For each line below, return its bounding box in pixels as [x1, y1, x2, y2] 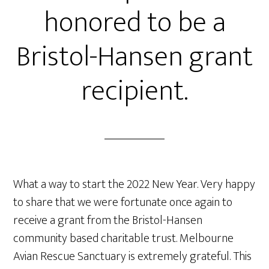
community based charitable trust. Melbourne [13, 228, 234, 249]
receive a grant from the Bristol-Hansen [13, 210, 203, 231]
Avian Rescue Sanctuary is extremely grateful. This [13, 246, 252, 267]
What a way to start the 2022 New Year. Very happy [13, 174, 256, 195]
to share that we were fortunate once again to [13, 192, 233, 213]
